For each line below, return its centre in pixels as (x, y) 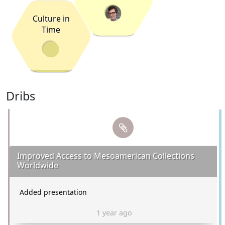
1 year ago (114, 213)
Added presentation (53, 192)
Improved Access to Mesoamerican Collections (106, 156)
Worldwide (38, 165)
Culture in (51, 18)
